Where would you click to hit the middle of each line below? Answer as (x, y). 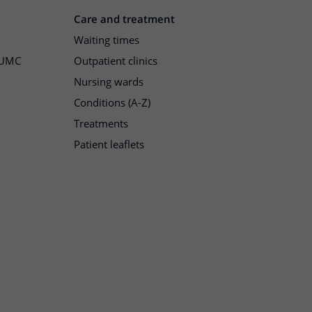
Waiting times (107, 40)
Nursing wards (109, 81)
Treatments (101, 123)
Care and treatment (124, 19)
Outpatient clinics (116, 61)
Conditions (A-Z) (112, 102)
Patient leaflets (109, 144)
